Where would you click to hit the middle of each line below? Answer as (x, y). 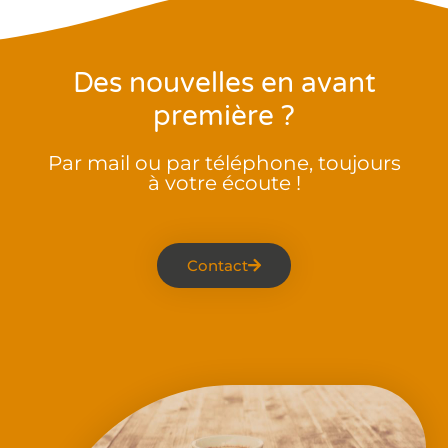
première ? (224, 116)
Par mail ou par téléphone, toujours (224, 163)
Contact (217, 266)
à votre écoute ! (224, 183)
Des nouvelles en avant (224, 83)
